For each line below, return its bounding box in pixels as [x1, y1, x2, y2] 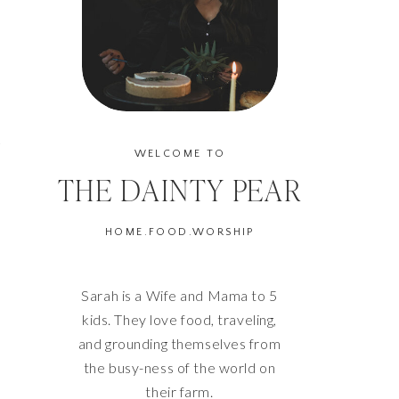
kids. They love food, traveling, [82, 311, 277, 328]
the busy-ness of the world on [83, 359, 276, 376]
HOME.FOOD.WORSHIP [105, 226, 255, 238]
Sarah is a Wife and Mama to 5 [81, 287, 278, 304]
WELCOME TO [134, 148, 226, 159]
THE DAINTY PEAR [57, 174, 302, 208]
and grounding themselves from [77, 335, 281, 352]
